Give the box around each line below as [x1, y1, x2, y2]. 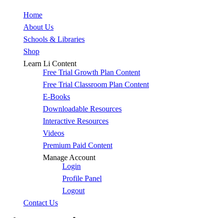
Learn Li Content [23, 59, 76, 68]
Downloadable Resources [43, 105, 122, 113]
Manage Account [43, 153, 95, 162]
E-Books [43, 92, 70, 101]
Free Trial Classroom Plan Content [43, 80, 149, 89]
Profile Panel [62, 174, 102, 183]
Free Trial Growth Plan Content [43, 68, 140, 77]
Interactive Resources [43, 117, 109, 126]
